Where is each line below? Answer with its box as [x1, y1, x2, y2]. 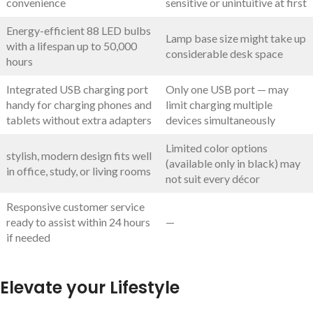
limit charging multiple [166, 97, 272, 111]
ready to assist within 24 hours [6, 214, 150, 228]
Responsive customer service [6, 199, 145, 213]
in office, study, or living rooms [6, 163, 151, 177]
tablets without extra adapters [6, 112, 152, 126]
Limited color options [166, 140, 268, 154]
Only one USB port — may [166, 82, 289, 96]
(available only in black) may [166, 156, 300, 170]
